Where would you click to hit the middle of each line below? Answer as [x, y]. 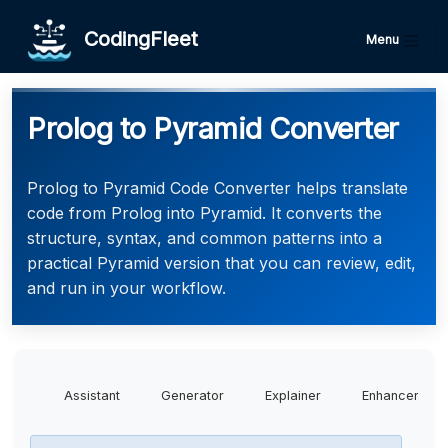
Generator [192, 395]
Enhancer [390, 395]
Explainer [293, 395]
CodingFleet [135, 38]
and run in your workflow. [126, 288]
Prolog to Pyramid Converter [213, 128]
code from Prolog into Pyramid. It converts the [204, 213]
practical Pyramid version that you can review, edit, [221, 263]
